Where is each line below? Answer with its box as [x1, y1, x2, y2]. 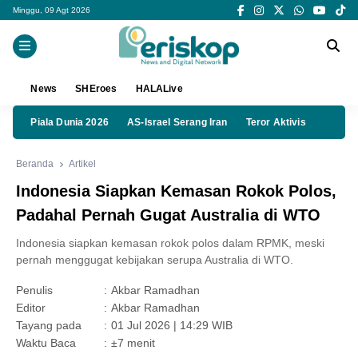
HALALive [135, 83, 183, 95]
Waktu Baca [16, 336, 76, 350]
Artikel [69, 158, 97, 170]
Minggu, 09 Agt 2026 [13, 6, 90, 14]
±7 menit [111, 336, 155, 350]
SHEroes [75, 83, 117, 95]
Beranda [16, 158, 54, 170]
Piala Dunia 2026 [30, 117, 109, 129]
